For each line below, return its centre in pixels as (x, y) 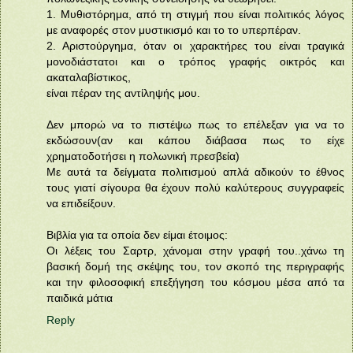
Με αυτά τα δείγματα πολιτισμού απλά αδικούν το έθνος (195, 171)
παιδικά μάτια (80, 297)
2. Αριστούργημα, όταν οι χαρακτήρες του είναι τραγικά (195, 45)
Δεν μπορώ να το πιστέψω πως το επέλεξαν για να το (195, 124)
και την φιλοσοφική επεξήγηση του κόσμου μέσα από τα (195, 282)
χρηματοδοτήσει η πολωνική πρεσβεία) (143, 156)
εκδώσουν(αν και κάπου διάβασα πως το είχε (195, 140)
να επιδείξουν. (81, 203)
